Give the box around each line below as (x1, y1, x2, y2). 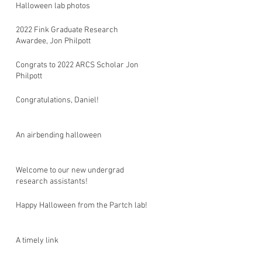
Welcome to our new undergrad (16, 166, 124, 175)
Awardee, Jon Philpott (16, 36, 91, 46)
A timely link (16, 236, 58, 246)
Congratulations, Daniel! (16, 95, 99, 105)
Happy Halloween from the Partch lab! (16, 201, 147, 211)
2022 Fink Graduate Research (16, 25, 118, 35)
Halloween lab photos (16, 1, 90, 11)
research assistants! (16, 177, 88, 187)
